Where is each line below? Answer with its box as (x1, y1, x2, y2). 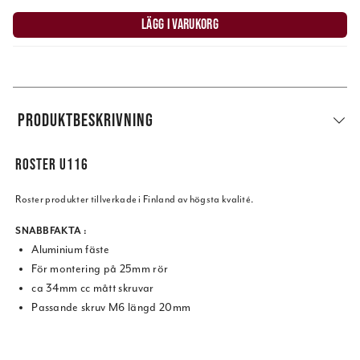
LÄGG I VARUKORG (141, 16, 219, 33)
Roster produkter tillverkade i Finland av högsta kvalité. (15, 193, 254, 207)
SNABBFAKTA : (15, 224, 88, 238)
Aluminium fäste (31, 243, 109, 257)
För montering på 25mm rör (31, 262, 169, 276)
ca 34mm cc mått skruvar (31, 281, 154, 296)
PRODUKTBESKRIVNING (18, 110, 154, 129)
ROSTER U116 (15, 155, 89, 173)
